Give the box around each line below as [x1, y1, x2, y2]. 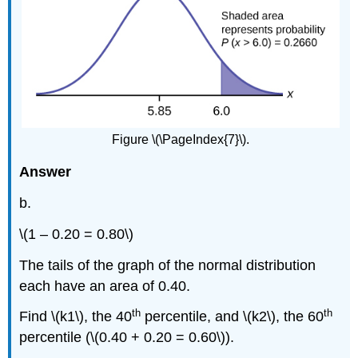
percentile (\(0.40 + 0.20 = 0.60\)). [19, 329, 235, 346]
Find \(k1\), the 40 [19, 308, 133, 325]
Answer [19, 164, 72, 181]
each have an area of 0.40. [19, 277, 191, 294]
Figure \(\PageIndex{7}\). [112, 132, 249, 146]
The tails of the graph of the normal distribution [19, 257, 316, 273]
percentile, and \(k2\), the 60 [141, 308, 324, 325]
